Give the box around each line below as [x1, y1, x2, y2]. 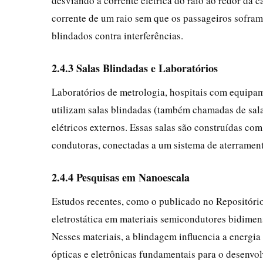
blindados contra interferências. [52, 28, 183, 42]
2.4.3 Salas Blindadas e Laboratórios [52, 60, 218, 76]
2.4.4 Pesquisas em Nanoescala [52, 169, 190, 185]
